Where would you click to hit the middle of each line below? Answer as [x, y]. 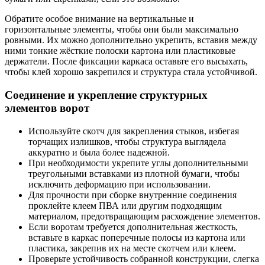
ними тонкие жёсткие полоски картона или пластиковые [120, 51]
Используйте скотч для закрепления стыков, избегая [134, 131]
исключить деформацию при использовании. [119, 184]
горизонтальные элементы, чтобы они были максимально [122, 30]
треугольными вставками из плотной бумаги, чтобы [134, 173]
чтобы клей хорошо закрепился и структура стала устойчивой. [131, 72]
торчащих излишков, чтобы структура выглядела [127, 141]
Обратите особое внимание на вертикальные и [99, 19]
